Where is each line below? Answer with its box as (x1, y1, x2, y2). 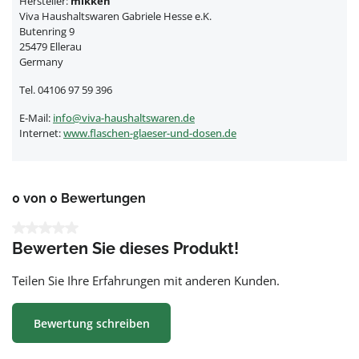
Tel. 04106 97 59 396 (19, 83, 112, 97)
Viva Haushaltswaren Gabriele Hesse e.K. (19, 9, 212, 23)
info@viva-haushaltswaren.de (53, 111, 195, 125)
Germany (19, 54, 63, 69)
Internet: (19, 126, 63, 140)
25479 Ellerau (19, 39, 82, 54)
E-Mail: (19, 111, 53, 125)
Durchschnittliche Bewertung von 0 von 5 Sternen (11, 220, 285, 236)
